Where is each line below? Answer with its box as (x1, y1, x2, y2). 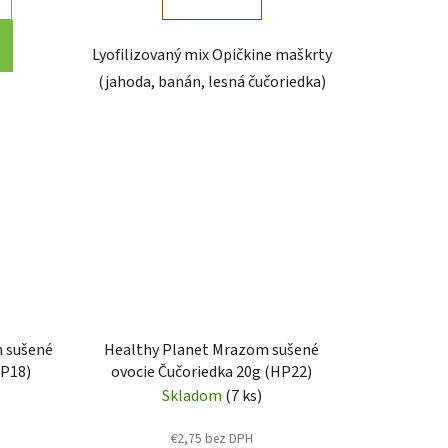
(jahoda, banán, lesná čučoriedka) (97, 70, 326, 93)
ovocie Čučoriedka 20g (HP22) (111, 361, 313, 384)
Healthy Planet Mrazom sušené (104, 339, 320, 362)
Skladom (161, 385, 225, 408)
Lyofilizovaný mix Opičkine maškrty (91, 43, 332, 66)
